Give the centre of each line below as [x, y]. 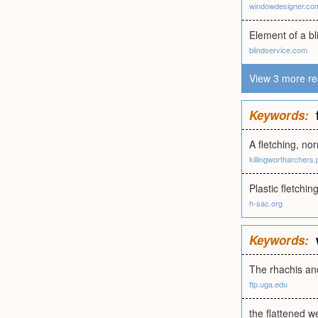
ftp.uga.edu [268, 284]
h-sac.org [266, 203]
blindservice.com [278, 50]
